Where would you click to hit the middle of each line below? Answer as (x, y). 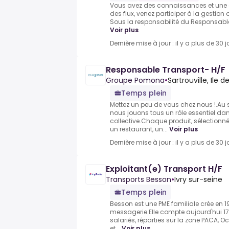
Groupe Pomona (135, 81)
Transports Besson (139, 180)
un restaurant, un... (139, 129)
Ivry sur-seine (198, 180)
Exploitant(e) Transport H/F (164, 169)
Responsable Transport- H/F (166, 70)
